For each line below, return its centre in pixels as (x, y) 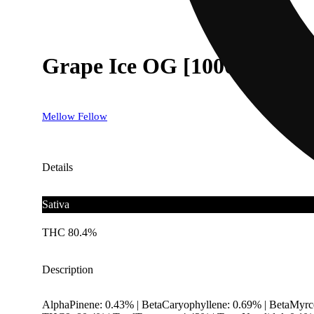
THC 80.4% (69, 232)
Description (68, 269)
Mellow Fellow (75, 116)
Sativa (56, 204)
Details (57, 167)
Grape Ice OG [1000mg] (158, 66)
